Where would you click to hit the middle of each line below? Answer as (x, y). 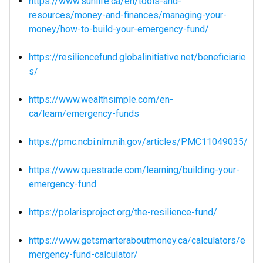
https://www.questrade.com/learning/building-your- (134, 170)
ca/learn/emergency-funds (84, 114)
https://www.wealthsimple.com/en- (101, 100)
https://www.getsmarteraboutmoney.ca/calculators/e (137, 240)
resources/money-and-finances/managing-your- (128, 15)
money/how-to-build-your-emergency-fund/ (119, 29)
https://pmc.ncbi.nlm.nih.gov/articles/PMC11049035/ (138, 142)
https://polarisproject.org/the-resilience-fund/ (123, 212)
